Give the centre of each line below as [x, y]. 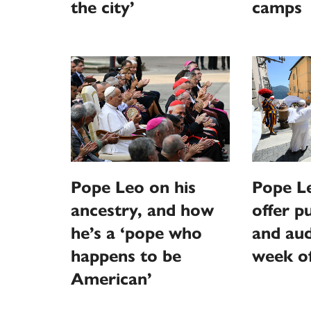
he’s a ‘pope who [136, 234]
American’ [111, 279]
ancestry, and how [142, 211]
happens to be [126, 257]
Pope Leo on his [133, 188]
